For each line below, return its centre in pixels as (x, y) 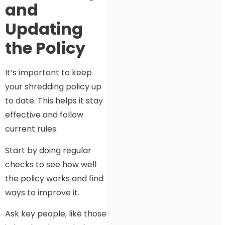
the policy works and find (54, 178)
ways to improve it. (42, 192)
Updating (44, 29)
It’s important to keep (48, 73)
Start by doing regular (48, 150)
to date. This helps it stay (54, 101)
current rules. (31, 129)
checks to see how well (51, 164)
